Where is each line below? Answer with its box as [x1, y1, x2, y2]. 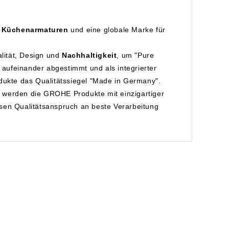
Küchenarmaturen [1, 26, 68, 34]
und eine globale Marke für [68, 26, 166, 34]
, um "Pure [117, 51, 154, 60]
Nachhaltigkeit [62, 51, 117, 60]
